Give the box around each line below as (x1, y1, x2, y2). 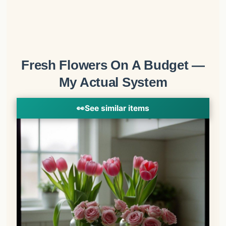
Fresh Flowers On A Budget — (21, 58, 205, 73)
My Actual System (59, 75, 167, 90)
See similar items (85, 103, 149, 113)
